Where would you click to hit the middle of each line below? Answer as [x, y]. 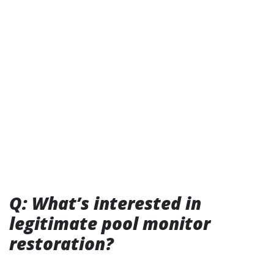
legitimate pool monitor [110, 223]
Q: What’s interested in [105, 203]
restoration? [61, 243]
